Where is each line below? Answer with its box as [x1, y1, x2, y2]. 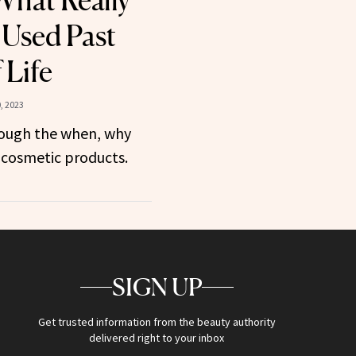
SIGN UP [111, 273, 202, 302]
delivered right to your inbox [89, 331, 225, 346]
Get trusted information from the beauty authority [37, 315, 276, 330]
